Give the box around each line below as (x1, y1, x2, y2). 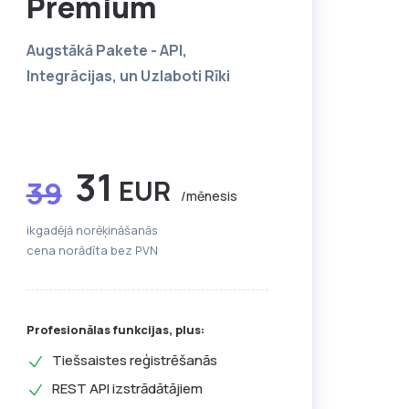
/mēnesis (180, 187, 237, 205)
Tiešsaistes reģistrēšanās (51, 351, 217, 371)
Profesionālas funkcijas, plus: (26, 321, 204, 339)
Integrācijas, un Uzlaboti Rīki (26, 66, 230, 87)
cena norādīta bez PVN (26, 242, 158, 259)
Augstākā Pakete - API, (26, 40, 187, 61)
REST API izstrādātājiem (51, 379, 203, 399)
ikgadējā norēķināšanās (26, 222, 158, 239)
